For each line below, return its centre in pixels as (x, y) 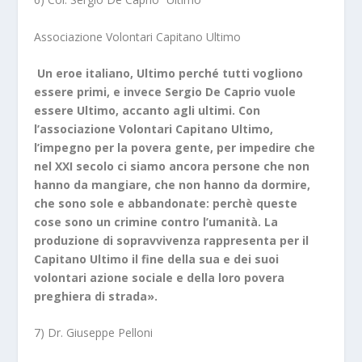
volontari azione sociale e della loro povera (160, 277)
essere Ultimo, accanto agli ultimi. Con (147, 110)
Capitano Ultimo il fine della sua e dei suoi (157, 259)
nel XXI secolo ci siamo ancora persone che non (172, 166)
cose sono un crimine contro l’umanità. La (156, 221)
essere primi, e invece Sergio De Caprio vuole (165, 91)
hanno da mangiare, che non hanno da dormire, (173, 184)
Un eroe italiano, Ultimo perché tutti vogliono (169, 73)
